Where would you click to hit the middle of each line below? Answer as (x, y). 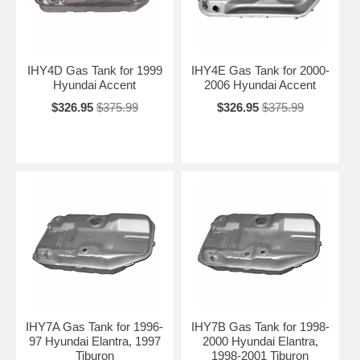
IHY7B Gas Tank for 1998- (260, 327)
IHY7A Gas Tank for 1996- (95, 327)
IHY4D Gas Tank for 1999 (94, 71)
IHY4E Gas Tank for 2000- (260, 71)
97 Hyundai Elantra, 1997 (94, 342)
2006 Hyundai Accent (260, 85)
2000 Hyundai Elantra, (260, 342)
